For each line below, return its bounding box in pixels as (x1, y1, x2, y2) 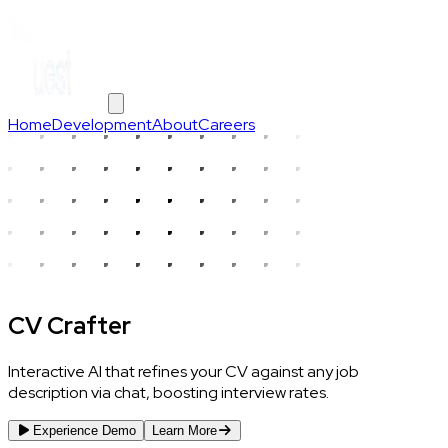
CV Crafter (8, 309, 131, 341)
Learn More (151, 422, 217, 438)
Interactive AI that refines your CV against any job (8, 360, 359, 382)
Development (52, 114, 152, 135)
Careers (198, 114, 255, 135)
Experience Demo (32, 422, 136, 438)
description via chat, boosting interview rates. (8, 381, 329, 403)
